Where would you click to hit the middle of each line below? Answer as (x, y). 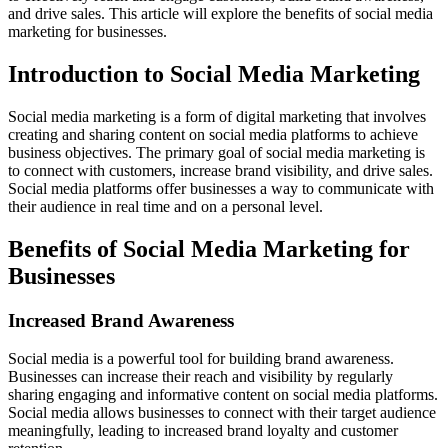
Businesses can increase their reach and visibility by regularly (200, 377)
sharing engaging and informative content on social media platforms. (223, 395)
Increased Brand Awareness (121, 320)
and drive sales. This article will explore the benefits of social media (220, 13)
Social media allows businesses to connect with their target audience (222, 413)
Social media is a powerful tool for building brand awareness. (201, 359)
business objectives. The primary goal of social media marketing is (216, 152)
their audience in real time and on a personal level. (165, 206)
